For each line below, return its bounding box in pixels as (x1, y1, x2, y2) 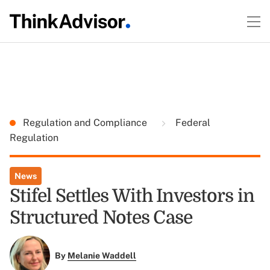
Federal (173, 117, 210, 128)
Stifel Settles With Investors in (10, 186, 254, 206)
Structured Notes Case (10, 207, 193, 228)
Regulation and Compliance (23, 117, 149, 128)
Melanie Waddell (67, 251, 136, 261)
